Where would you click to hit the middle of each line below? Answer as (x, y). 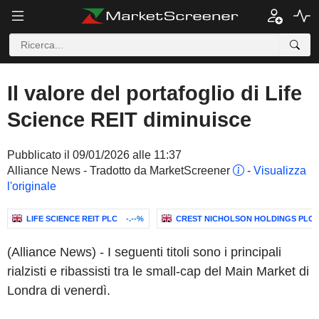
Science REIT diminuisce (129, 120)
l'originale (32, 186)
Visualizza (280, 171)
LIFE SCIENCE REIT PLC (72, 219)
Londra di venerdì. (59, 291)
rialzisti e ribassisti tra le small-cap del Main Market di (158, 271)
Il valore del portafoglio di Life (155, 93)
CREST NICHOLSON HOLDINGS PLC (245, 219)
